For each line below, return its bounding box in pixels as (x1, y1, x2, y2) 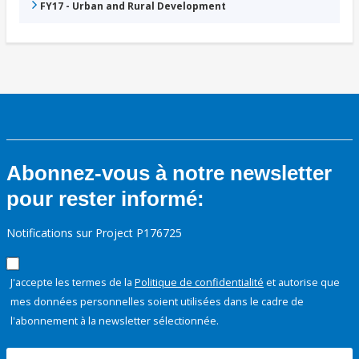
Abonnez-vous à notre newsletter (6, 161, 332, 186)
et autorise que (264, 275, 340, 290)
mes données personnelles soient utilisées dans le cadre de (10, 294, 304, 309)
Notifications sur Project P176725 (6, 225, 182, 241)
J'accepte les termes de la (10, 275, 135, 290)
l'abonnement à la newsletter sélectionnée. (10, 313, 219, 329)
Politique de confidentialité (135, 275, 264, 290)
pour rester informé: (6, 187, 204, 212)
